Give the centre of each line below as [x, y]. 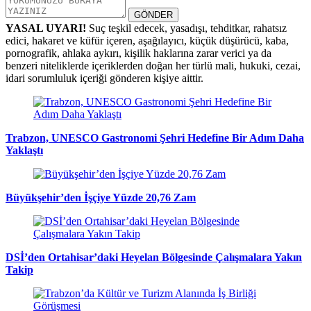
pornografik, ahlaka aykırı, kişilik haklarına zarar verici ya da [138, 53]
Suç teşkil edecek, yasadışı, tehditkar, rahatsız [186, 28]
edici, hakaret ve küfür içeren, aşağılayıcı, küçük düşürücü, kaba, [147, 41]
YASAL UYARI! [46, 28]
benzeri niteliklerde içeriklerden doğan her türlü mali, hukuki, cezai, [153, 66]
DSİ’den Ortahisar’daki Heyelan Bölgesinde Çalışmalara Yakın [154, 258]
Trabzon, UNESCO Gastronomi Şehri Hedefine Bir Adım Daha [155, 138]
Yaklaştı [24, 151]
